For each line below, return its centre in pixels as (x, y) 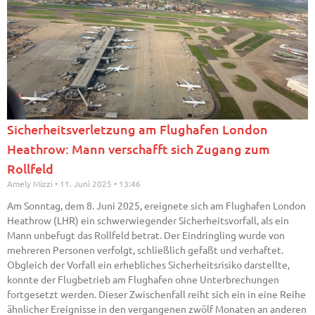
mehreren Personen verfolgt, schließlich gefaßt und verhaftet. (145, 250)
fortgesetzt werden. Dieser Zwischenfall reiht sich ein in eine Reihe (156, 294)
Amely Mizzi (31, 184)
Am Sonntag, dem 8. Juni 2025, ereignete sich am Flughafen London (156, 206)
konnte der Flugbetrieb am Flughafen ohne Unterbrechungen (143, 279)
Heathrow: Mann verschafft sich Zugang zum (139, 149)
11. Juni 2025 (86, 184)
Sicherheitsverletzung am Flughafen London (137, 129)
